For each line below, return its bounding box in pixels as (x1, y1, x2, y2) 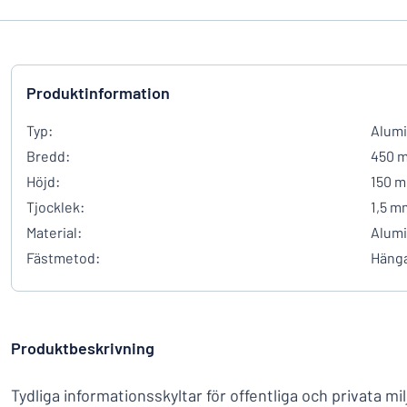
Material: (26, 223, 82, 241)
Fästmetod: (26, 249, 100, 266)
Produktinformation (26, 83, 170, 103)
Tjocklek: (26, 198, 84, 215)
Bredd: (26, 147, 70, 164)
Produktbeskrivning (11, 338, 154, 358)
